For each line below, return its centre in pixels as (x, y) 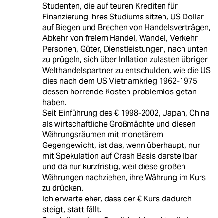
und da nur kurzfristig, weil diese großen (114, 166)
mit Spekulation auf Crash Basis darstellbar (119, 156)
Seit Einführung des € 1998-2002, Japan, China (126, 113)
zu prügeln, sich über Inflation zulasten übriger (125, 59)
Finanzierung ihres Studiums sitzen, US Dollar (123, 17)
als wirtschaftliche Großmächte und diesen (119, 124)
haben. (54, 102)
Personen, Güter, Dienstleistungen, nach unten (125, 49)
